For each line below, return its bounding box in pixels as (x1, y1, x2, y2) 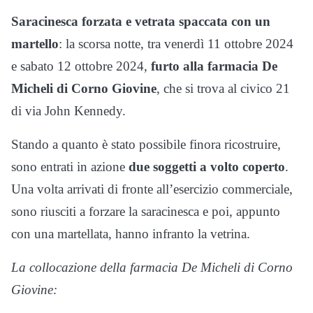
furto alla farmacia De (151, 59, 277, 74)
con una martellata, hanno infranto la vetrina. (11, 226, 250, 242)
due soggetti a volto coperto (129, 159, 285, 175)
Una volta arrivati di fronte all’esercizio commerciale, (11, 182, 293, 197)
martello (11, 36, 59, 52)
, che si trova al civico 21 (156, 81, 290, 96)
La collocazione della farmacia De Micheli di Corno (11, 260, 293, 275)
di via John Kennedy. (11, 103, 126, 119)
